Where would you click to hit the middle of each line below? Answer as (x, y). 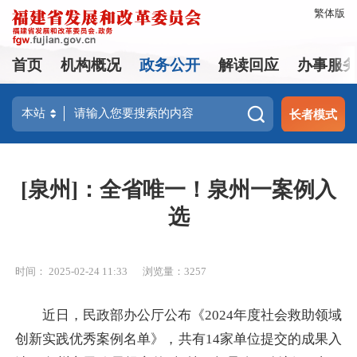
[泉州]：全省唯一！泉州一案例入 (178, 189)
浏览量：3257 (175, 272)
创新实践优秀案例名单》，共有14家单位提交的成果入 (178, 339)
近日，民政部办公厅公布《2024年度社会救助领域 (178, 315)
